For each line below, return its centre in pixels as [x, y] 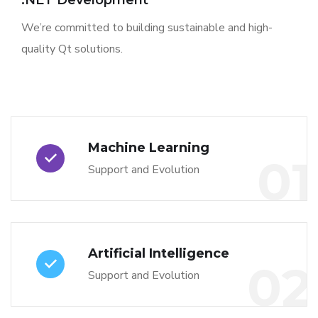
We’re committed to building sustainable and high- [147, 28]
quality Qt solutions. [72, 49]
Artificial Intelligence [159, 254]
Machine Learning [149, 148]
